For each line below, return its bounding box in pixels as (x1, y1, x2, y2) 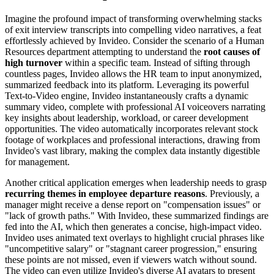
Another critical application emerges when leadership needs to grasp (5, 177, 267, 188)
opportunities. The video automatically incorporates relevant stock (5, 123, 258, 134)
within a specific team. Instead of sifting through (62, 57, 250, 68)
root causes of (204, 46, 260, 57)
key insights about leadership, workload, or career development (5, 112, 248, 123)
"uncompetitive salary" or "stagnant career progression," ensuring (5, 243, 257, 254)
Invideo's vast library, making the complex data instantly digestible (5, 145, 260, 156)
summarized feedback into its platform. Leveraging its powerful (5, 79, 249, 90)
